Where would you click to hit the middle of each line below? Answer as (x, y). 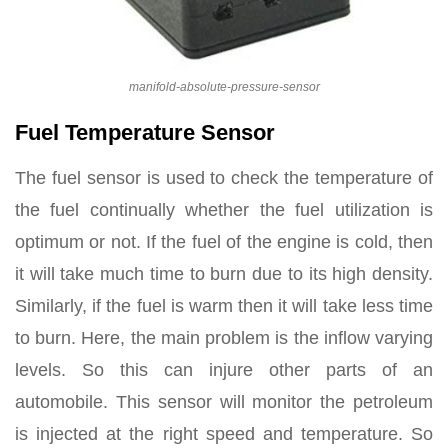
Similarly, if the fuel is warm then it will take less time (224, 305)
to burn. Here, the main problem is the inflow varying (224, 337)
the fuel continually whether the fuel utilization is (224, 209)
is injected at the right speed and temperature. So (224, 433)
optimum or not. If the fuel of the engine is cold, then (224, 241)
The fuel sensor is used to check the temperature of (224, 177)
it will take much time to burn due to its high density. (224, 273)
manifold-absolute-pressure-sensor (224, 86)
